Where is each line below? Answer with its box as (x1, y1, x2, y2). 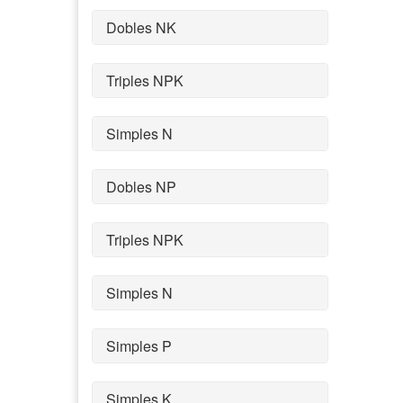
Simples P (106, 335, 172, 356)
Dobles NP (106, 175, 176, 197)
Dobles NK (106, 16, 176, 38)
